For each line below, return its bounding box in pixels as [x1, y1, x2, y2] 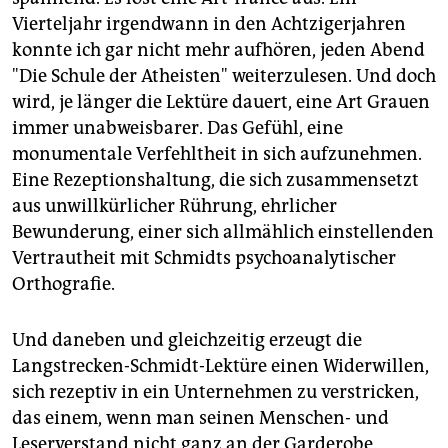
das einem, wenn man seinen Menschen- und [12, 407, 389, 430]
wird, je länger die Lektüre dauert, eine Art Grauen [12, 91, 430, 114]
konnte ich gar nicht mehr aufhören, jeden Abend [12, 39, 425, 62]
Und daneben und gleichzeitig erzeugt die [12, 329, 362, 352]
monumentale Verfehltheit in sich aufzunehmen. [12, 143, 422, 166]
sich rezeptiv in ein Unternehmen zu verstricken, [12, 381, 419, 404]
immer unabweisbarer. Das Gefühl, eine [12, 117, 343, 140]
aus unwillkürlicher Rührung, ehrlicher [12, 195, 337, 218]
